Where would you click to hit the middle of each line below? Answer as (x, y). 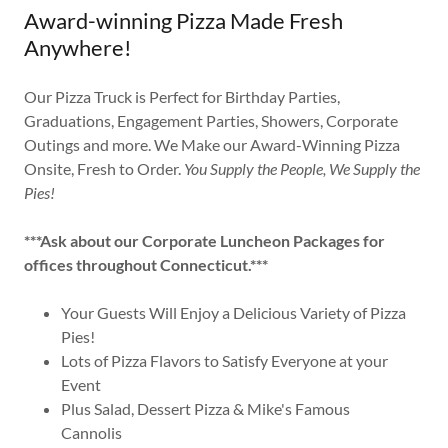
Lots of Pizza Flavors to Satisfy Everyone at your (224, 361)
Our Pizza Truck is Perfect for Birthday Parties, (182, 97)
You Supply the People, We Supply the (302, 169)
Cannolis (91, 433)
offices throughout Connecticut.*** (146, 265)
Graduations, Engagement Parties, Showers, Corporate (211, 121)
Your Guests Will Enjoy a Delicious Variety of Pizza (233, 313)
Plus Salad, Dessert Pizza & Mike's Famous (205, 409)
